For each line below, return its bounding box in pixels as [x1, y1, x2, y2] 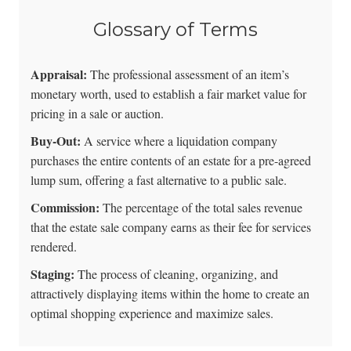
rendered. [30, 237, 77, 255]
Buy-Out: [30, 131, 81, 150]
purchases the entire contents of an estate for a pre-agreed [30, 151, 311, 168]
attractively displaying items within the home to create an [30, 284, 309, 302]
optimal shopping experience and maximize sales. [30, 304, 273, 321]
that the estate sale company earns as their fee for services [30, 218, 311, 235]
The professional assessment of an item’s [86, 65, 289, 82]
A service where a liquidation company [80, 132, 277, 149]
